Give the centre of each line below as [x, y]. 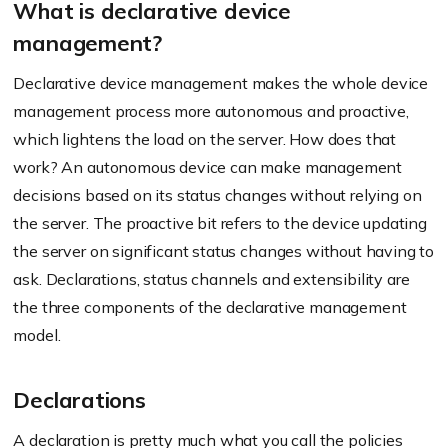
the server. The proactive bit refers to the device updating [220, 223]
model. [37, 335]
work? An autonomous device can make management [208, 167]
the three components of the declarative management [210, 307]
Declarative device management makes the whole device [221, 83]
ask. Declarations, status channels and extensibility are [211, 279]
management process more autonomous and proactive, [211, 111]
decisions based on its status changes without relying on [217, 195]
